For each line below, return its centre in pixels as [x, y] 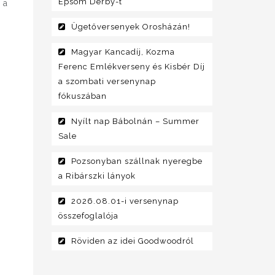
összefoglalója [88, 216]
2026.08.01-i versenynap [125, 201]
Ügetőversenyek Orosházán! [130, 27]
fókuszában [82, 96]
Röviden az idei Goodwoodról [132, 241]
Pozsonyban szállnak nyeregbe [137, 161]
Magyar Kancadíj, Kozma [123, 52]
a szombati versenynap [107, 82]
